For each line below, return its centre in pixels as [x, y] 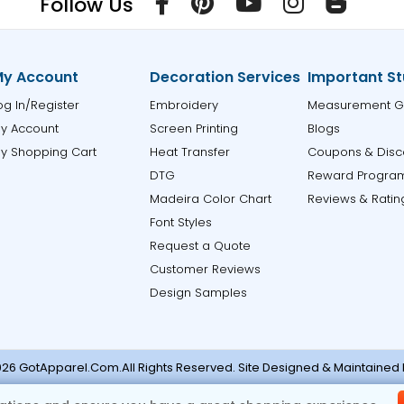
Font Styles [180, 222]
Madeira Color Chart [210, 199]
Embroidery [184, 105]
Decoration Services [225, 77]
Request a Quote [200, 246]
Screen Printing [193, 129]
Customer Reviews [205, 269]
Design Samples [198, 293]
